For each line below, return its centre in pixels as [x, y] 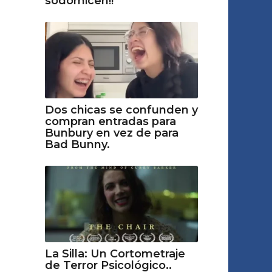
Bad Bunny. [77, 144]
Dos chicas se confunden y [121, 110]
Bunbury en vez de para [111, 133]
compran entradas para [110, 121]
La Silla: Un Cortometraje [115, 254]
